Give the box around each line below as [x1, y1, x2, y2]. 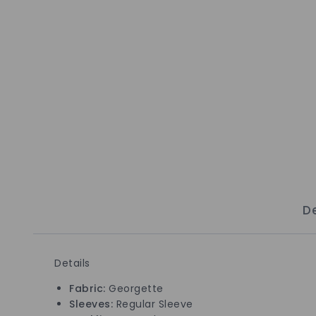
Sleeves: [69, 296, 116, 311]
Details [54, 255, 90, 270]
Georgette [105, 281, 164, 296]
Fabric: [69, 281, 106, 296]
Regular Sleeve [116, 296, 193, 311]
